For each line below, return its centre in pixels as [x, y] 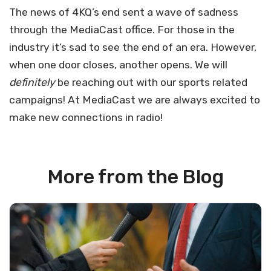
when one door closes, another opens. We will [118, 65]
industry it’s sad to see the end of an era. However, [133, 47]
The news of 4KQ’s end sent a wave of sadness [124, 12]
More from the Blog [135, 177]
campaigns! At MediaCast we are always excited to [135, 100]
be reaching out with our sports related [151, 82]
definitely [32, 82]
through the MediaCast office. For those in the [122, 30]
